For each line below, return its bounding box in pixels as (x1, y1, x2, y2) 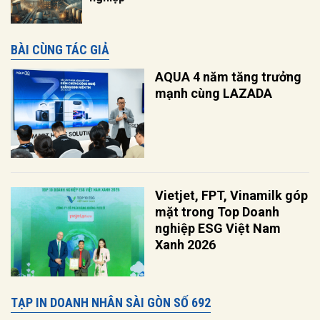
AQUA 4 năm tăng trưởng (155, 69, 302, 85)
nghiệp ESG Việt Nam (155, 221, 281, 236)
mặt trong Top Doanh (155, 204, 280, 220)
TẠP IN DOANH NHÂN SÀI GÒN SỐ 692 (11, 295, 211, 311)
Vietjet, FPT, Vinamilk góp (155, 188, 309, 204)
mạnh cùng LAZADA (155, 86, 273, 101)
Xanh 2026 (155, 237, 216, 253)
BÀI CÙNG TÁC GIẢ (11, 42, 109, 58)
